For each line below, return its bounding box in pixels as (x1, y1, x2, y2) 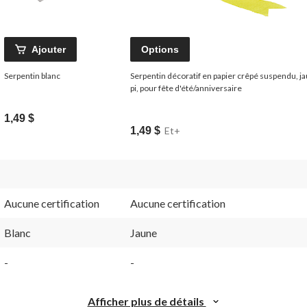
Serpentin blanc (4, 70, 60, 81)
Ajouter (32, 43, 66, 55)
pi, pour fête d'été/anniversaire (130, 82, 242, 93)
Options (141, 43, 179, 55)
